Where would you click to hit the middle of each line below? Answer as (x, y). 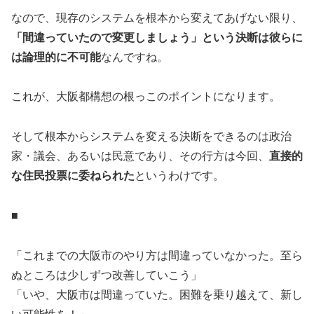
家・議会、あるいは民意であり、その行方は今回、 (140, 156)
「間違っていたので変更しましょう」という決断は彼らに (157, 37)
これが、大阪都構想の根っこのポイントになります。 (146, 97)
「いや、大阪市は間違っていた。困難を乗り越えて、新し (157, 294)
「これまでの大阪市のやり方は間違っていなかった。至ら (157, 255)
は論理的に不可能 (56, 57)
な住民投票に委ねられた (73, 176)
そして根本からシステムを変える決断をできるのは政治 (151, 137)
